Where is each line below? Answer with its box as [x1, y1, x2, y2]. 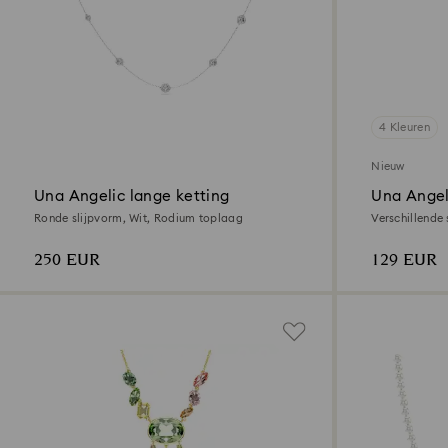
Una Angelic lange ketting [34, 188, 230, 204]
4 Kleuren [379, 121, 430, 133]
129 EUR [371, 247, 438, 273]
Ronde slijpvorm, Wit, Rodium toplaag [34, 212, 243, 224]
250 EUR [34, 247, 100, 273]
